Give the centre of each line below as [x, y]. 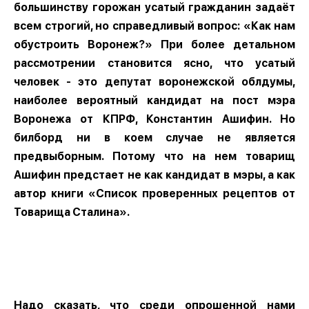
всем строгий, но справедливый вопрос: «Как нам [154, 26]
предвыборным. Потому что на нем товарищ [154, 156]
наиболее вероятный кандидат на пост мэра [154, 100]
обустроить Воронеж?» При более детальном [154, 44]
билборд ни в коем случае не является [154, 137]
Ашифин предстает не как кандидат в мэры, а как [154, 175]
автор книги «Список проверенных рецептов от [154, 193]
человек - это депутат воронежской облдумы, [154, 81]
